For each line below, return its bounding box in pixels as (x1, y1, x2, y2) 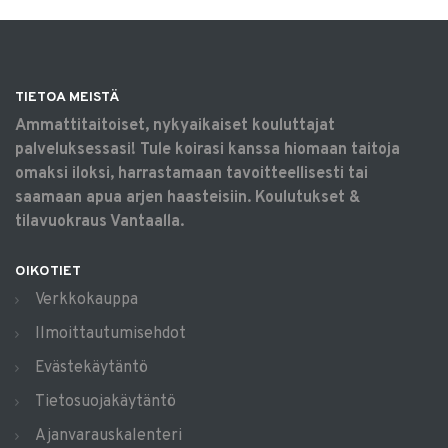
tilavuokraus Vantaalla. (15, 212, 184, 232)
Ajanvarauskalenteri (35, 426, 182, 446)
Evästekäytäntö (35, 358, 148, 378)
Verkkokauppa (35, 290, 138, 310)
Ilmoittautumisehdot (35, 324, 186, 344)
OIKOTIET (15, 263, 81, 280)
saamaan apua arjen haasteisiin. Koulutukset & (15, 188, 360, 208)
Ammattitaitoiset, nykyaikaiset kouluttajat (15, 116, 335, 136)
